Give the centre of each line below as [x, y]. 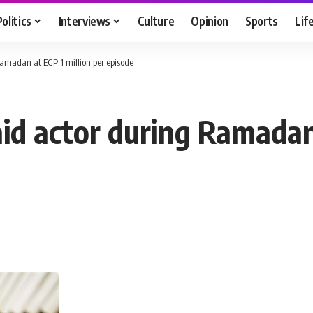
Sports [262, 21]
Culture [156, 21]
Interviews [85, 21]
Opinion [210, 21]
